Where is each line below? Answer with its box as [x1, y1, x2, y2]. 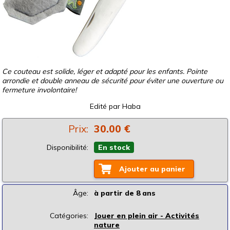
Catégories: [50, 210, 88, 220]
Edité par [89, 101, 122, 111]
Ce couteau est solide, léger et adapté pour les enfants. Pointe [2, 66, 207, 76]
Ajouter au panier [119, 164, 185, 174]
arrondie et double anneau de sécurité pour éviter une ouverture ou [2, 75, 223, 85]
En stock [98, 142, 130, 152]
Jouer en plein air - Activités [94, 210, 199, 220]
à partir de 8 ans [94, 188, 156, 198]
